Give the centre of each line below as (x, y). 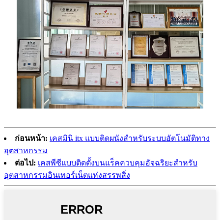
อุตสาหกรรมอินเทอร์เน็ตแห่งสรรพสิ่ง (67, 175)
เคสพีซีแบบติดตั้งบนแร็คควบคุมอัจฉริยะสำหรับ (118, 163)
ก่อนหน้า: (31, 138)
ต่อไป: (25, 163)
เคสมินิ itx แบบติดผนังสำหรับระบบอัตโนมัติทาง (130, 138)
